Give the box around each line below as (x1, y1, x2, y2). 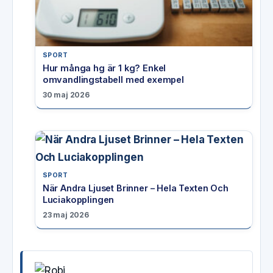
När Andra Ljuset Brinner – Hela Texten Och (42, 182, 229, 193)
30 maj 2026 (42, 90, 90, 100)
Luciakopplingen (42, 194, 115, 205)
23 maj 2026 (42, 210, 89, 219)
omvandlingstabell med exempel (42, 74, 184, 85)
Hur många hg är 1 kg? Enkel (42, 63, 166, 74)
